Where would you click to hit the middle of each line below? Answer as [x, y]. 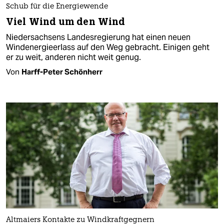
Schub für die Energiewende [57, 6]
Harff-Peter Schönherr [62, 71]
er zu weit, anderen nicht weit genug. [73, 57]
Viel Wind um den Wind [66, 21]
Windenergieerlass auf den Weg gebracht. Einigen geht [108, 47]
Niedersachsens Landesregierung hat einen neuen [98, 37]
